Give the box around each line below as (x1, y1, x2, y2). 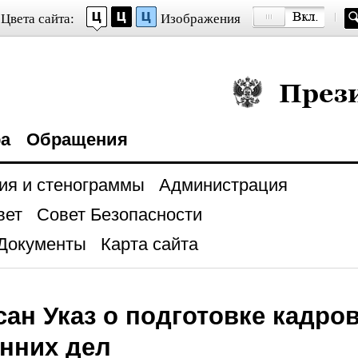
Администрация (158, 175, 288, 195)
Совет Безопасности (36, 205, 202, 225)
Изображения (160, 11, 241, 26)
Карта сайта (100, 234, 198, 254)
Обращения (26, 129, 128, 149)
